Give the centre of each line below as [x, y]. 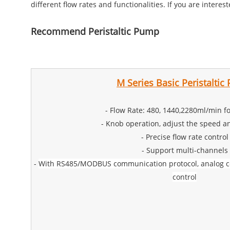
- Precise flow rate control [185, 137]
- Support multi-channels [185, 150]
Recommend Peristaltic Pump [95, 31]
